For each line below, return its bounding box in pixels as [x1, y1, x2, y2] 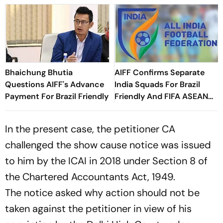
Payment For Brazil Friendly [5, 91, 109, 102]
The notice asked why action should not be [5, 186, 200, 199]
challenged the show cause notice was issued [5, 138, 211, 151]
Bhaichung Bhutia [5, 67, 73, 78]
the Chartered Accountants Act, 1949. [5, 170, 175, 183]
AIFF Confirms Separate [114, 67, 205, 78]
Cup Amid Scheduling [114, 103, 197, 113]
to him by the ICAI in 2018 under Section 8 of [5, 154, 208, 167]
